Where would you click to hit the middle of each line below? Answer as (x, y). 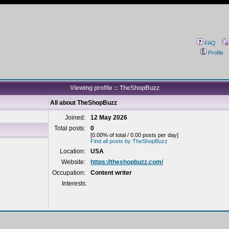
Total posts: (71, 128)
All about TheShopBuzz (84, 103)
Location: (73, 151)
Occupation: (70, 173)
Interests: (74, 184)
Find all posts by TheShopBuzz (129, 141)
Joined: (76, 118)
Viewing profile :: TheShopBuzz (114, 88)
